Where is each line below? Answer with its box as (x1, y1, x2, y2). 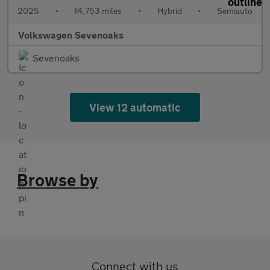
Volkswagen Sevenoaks (18, 29, 124, 41)
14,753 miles (74, 5, 122, 16)
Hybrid (157, 5, 182, 16)
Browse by (17, 170, 99, 190)
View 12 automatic (89, 101, 181, 115)
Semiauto (216, 5, 253, 16)
